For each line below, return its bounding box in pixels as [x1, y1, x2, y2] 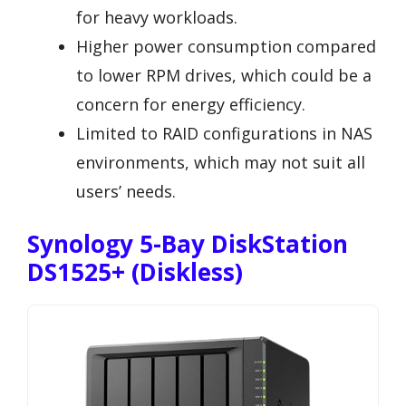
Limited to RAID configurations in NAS [76, 121, 372, 144]
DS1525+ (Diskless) [27, 255, 243, 288]
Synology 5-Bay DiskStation [27, 227, 348, 260]
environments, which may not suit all [76, 150, 365, 173]
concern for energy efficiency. [76, 92, 305, 115]
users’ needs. [76, 179, 176, 202]
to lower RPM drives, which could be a [76, 63, 372, 86]
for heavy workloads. [76, 5, 237, 28]
